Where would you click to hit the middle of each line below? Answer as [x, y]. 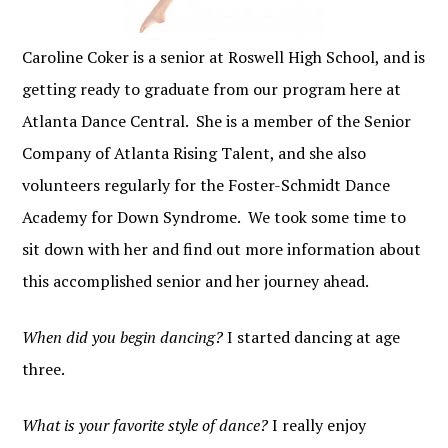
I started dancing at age [312, 337]
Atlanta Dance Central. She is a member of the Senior [217, 121]
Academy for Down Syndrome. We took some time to [214, 217]
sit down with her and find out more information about [222, 249]
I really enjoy [317, 425]
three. [44, 369]
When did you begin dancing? [123, 337]
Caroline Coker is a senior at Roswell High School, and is [224, 57]
